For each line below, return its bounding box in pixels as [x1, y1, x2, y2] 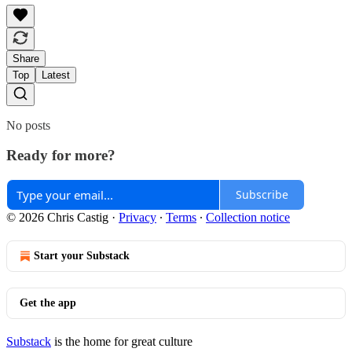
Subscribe [236, 187, 288, 203]
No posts [6, 118, 50, 132]
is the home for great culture [51, 334, 192, 348]
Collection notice [206, 210, 290, 224]
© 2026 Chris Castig [6, 210, 108, 224]
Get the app [20, 296, 76, 309]
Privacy [119, 210, 156, 224]
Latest [42, 68, 70, 81]
